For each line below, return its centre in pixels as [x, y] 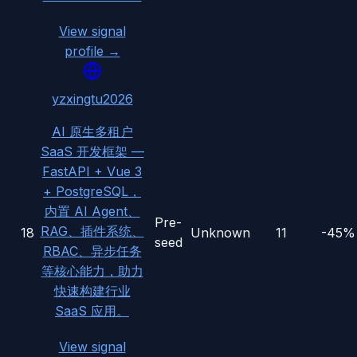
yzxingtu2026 [92, 99]
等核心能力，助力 [92, 271]
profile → [92, 51]
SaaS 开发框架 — [92, 152]
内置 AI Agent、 [92, 212]
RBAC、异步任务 [92, 251]
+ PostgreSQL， [92, 192]
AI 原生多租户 [92, 132]
